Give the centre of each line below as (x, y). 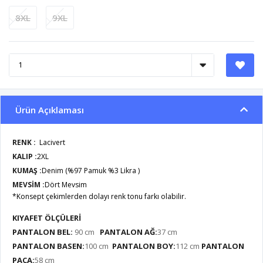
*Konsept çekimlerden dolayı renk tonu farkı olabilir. (99, 196)
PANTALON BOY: (144, 246)
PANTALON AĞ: (129, 232)
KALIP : (25, 156)
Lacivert (52, 142)
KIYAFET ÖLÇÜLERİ (47, 218)
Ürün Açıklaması (50, 109)
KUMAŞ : (27, 170)
